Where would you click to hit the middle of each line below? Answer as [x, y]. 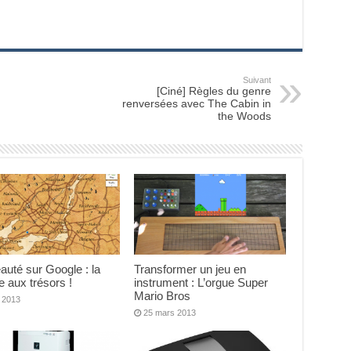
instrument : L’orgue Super [201, 283]
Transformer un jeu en [190, 270]
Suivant [257, 80]
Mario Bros [163, 296]
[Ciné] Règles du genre [213, 91]
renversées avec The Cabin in [196, 103]
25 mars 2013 [170, 313]
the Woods [244, 116]
